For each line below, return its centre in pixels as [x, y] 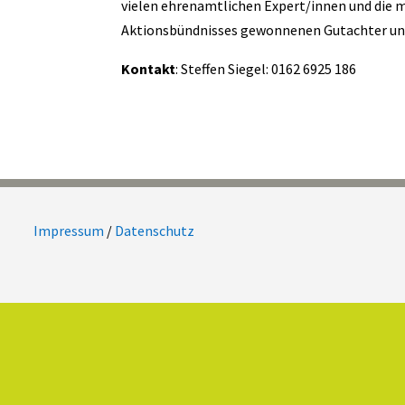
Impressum [68, 231]
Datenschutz [154, 231]
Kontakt [149, 69]
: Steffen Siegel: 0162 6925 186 [266, 69]
